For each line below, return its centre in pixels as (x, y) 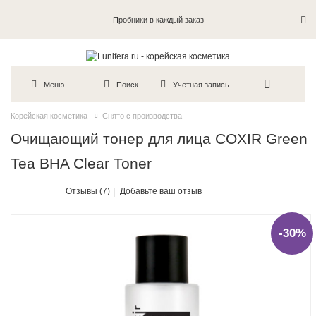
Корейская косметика (49, 116)
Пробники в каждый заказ (158, 20)
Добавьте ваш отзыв (161, 192)
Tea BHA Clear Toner (81, 164)
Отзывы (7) (88, 192)
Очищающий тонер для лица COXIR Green (159, 139)
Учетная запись (201, 84)
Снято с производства (142, 116)
